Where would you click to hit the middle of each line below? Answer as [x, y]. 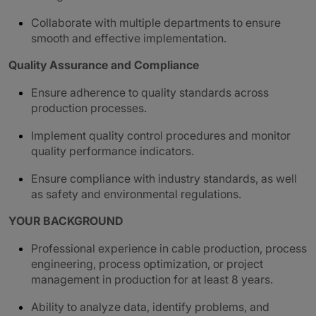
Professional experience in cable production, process [169, 248]
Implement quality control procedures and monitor [161, 135]
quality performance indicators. [113, 151]
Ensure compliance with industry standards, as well [164, 178]
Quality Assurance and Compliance [104, 65]
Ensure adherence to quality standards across [150, 92]
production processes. [89, 108]
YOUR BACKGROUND [66, 221]
